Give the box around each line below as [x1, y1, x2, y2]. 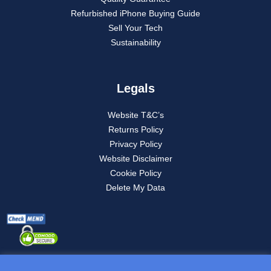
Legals [116, 82, 155, 96]
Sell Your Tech [108, 23, 163, 33]
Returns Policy [108, 125, 163, 135]
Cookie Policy [109, 168, 162, 178]
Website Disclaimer [99, 154, 172, 164]
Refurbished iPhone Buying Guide [71, 8, 200, 19]
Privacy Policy [109, 139, 162, 149]
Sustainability [110, 38, 161, 48]
